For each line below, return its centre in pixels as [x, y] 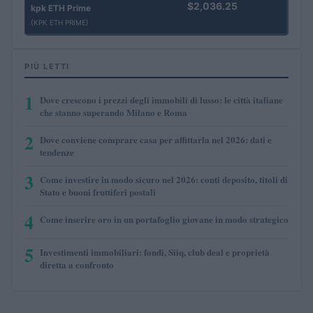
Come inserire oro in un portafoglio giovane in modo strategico [164, 219]
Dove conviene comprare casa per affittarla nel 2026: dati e [156, 140]
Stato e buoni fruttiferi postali [98, 192]
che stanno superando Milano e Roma [114, 112]
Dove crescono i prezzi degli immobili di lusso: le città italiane [161, 100]
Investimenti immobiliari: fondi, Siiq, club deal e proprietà [155, 252]
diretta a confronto [77, 265]
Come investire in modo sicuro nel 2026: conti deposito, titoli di [164, 180]
